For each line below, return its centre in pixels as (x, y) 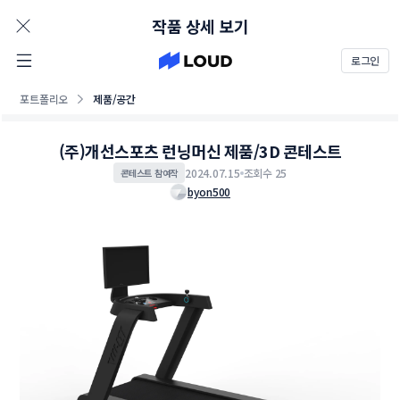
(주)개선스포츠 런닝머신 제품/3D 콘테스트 (200, 151)
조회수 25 (265, 172)
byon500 (209, 192)
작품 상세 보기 (200, 26)
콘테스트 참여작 (149, 173)
